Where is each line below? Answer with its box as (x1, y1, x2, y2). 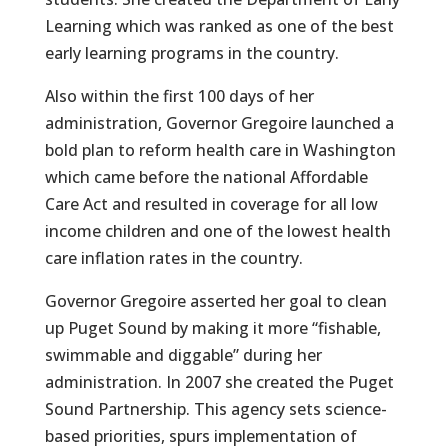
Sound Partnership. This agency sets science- (44, 398, 387, 420)
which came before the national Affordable (44, 166, 368, 188)
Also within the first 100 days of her (44, 85, 314, 107)
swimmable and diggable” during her (44, 344, 322, 366)
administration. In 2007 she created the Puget (44, 371, 394, 393)
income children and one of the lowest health (44, 220, 391, 242)
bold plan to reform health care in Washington (44, 139, 396, 161)
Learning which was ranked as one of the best (44, 15, 394, 37)
